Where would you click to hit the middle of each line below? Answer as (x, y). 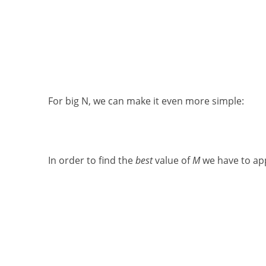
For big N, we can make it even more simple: (146, 101)
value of (172, 160)
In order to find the (91, 160)
